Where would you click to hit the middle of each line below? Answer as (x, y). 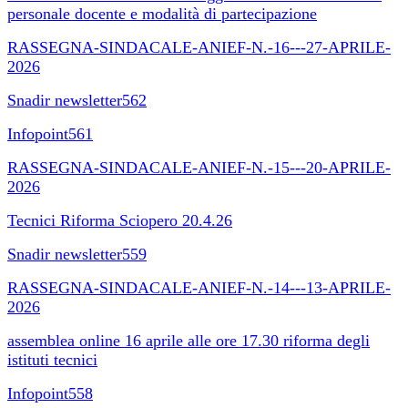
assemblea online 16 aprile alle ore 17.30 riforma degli (189, 340)
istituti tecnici (52, 359)
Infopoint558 (50, 393)
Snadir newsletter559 (77, 254)
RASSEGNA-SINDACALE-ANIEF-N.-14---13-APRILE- (199, 287)
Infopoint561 (50, 133)
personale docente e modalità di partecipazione (162, 13)
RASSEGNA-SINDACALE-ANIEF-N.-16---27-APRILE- (199, 47)
